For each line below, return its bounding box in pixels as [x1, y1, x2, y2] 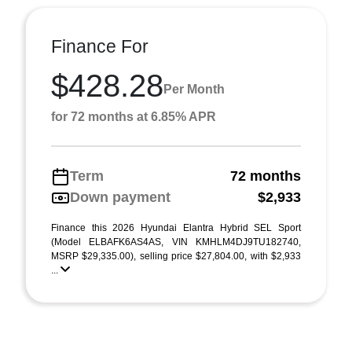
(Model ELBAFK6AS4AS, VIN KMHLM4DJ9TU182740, [51, 236, 301, 247]
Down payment [70, 189, 170, 205]
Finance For [51, 36, 148, 57]
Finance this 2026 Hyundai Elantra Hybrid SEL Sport [51, 222, 301, 233]
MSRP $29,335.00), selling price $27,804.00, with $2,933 [51, 251, 301, 262]
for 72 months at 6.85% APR [51, 110, 216, 123]
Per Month [163, 82, 225, 96]
